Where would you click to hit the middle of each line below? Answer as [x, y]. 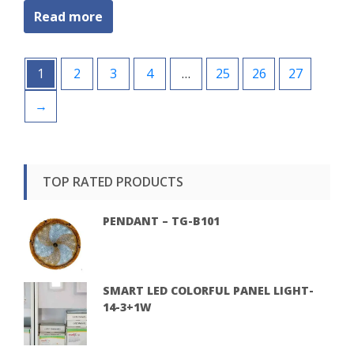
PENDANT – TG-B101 [161, 220]
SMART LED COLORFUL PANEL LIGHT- [208, 290]
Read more [68, 16]
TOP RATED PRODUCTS [113, 181]
